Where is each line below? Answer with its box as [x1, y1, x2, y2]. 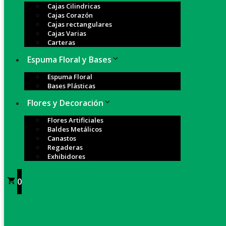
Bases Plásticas [47, 81, 95, 90]
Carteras [47, 38, 75, 47]
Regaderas [47, 143, 83, 152]
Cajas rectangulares [47, 20, 112, 29]
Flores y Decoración [27, 97, 103, 108]
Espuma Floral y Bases [27, 54, 111, 65]
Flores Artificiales [47, 116, 103, 125]
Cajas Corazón [47, 11, 93, 20]
